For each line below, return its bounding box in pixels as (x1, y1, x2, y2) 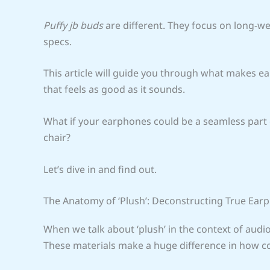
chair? (43, 130, 71, 144)
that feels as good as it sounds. (43, 83, 185, 96)
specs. (43, 34, 72, 48)
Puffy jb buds (43, 18, 103, 32)
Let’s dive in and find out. (43, 162, 157, 176)
